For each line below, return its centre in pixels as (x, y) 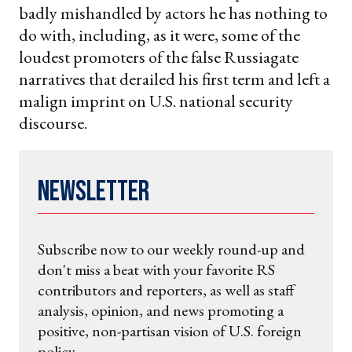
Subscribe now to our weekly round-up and (171, 249)
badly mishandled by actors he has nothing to (173, 13)
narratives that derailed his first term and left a (174, 79)
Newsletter (93, 192)
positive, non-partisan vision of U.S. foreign (170, 331)
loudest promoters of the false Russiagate (159, 57)
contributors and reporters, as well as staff (166, 290)
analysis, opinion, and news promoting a (161, 311)
